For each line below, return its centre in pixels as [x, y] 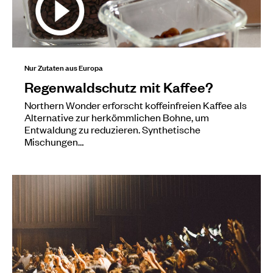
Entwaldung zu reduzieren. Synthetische [112, 129]
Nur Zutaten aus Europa [64, 67]
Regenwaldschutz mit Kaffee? [119, 86]
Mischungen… [54, 141]
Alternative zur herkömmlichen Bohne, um [117, 117]
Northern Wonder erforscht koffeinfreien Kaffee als [136, 105]
